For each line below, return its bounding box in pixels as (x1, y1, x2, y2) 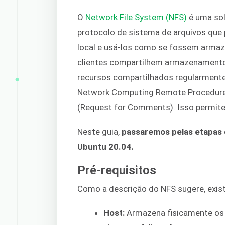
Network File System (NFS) (85, 12, 187, 22)
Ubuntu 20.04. (77, 141, 134, 152)
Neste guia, (77, 126, 120, 137)
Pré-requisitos (77, 163, 157, 178)
